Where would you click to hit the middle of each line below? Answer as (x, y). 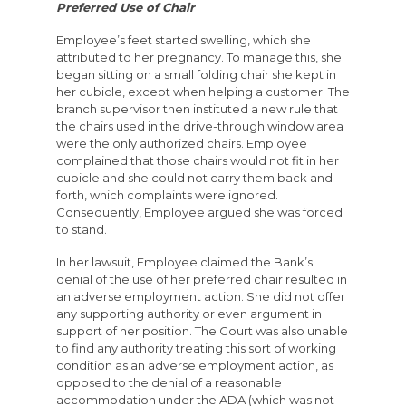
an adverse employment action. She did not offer (200, 297)
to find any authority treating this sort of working (196, 348)
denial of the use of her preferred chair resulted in (201, 280)
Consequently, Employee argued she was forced (199, 213)
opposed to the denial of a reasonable (169, 383)
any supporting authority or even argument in (188, 314)
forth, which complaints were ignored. (167, 195)
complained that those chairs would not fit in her (197, 161)
